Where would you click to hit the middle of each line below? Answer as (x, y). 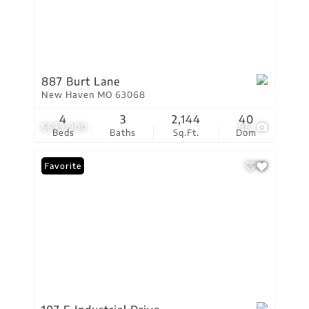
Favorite (63, 166)
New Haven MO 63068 (93, 94)
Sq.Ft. (186, 132)
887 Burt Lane (81, 81)
